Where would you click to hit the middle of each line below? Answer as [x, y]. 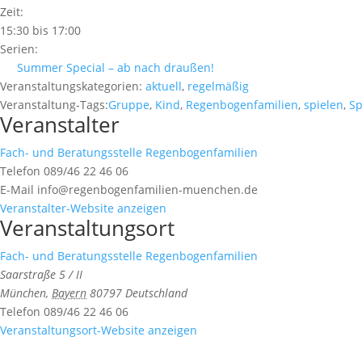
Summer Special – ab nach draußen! [116, 68]
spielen [324, 105]
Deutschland [156, 293]
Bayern [69, 293]
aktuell [164, 86]
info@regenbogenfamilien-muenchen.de [147, 190]
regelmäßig [218, 86]
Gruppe [129, 105]
